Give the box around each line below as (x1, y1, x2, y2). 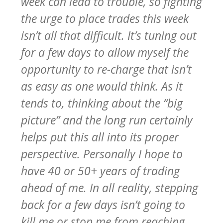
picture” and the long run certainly (21, 111, 193, 128)
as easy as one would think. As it (21, 78, 183, 94)
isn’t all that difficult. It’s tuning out (21, 27, 197, 43)
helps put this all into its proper (21, 128, 179, 145)
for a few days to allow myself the (21, 44, 189, 60)
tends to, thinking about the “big (21, 95, 183, 111)
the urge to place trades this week (21, 10, 189, 26)
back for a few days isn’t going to (21, 196, 185, 213)
